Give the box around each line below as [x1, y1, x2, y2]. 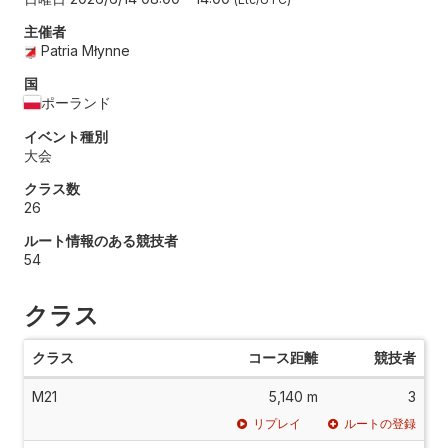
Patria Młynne [41, 41, 131, 59]
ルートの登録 [344, 415, 416, 431]
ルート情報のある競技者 [24, 231, 178, 249]
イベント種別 [24, 127, 108, 145]
